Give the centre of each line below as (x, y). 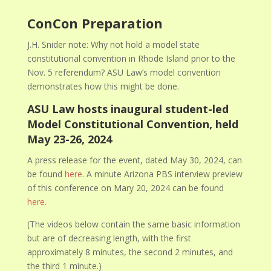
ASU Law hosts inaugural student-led (128, 109)
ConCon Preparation (95, 23)
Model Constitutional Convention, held (133, 124)
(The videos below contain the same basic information (134, 224)
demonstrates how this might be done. (103, 86)
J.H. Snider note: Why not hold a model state (114, 44)
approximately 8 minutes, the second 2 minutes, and (130, 252)
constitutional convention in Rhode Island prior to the (132, 58)
